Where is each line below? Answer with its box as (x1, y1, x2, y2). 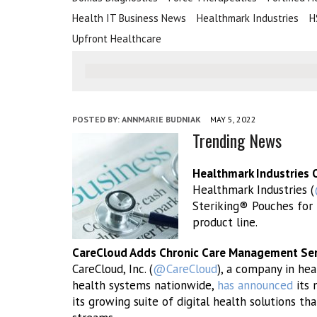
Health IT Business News (72, 11, 186, 25)
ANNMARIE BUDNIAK (122, 114, 201, 125)
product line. (192, 214, 258, 230)
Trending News (192, 127, 282, 153)
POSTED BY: (72, 114, 122, 125)
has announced (217, 277, 293, 293)
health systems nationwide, (72, 277, 217, 293)
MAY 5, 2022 (210, 114, 256, 125)
